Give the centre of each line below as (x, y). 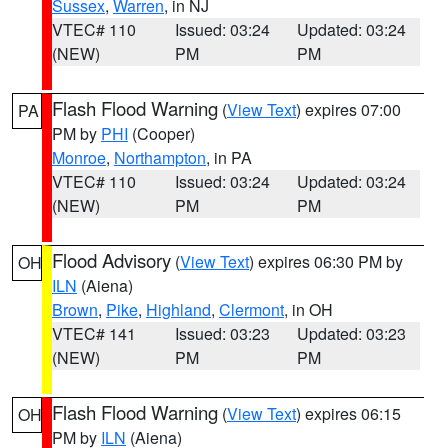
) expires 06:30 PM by (326, 261)
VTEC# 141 (94, 333)
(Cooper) (161, 133)
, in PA (229, 157)
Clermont (251, 309)
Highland (178, 309)
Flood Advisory (111, 260)
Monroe (79, 157)
